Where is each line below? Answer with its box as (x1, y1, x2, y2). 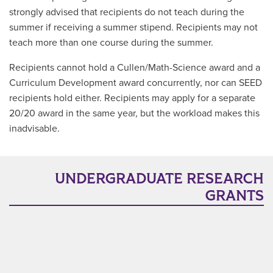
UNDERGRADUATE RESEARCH (55, 169, 264, 188)
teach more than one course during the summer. (9, 37, 213, 49)
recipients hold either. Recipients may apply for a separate (9, 92, 255, 104)
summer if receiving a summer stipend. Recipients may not (9, 21, 258, 34)
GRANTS (205, 186, 264, 205)
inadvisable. (9, 122, 60, 135)
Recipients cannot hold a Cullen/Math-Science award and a (9, 62, 260, 74)
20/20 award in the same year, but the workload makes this (9, 107, 260, 119)
